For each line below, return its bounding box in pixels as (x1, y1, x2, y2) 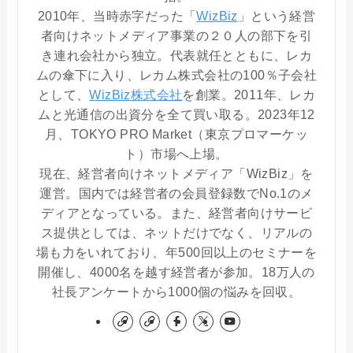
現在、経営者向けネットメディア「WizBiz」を (39, 166, 314, 181)
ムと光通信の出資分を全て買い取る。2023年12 (38, 107, 315, 122)
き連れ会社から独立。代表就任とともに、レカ (40, 48, 313, 63)
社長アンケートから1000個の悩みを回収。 (51, 284, 302, 299)
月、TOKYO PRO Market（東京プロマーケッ (45, 127, 308, 142)
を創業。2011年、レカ (182, 87, 316, 102)
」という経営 (237, 9, 316, 24)
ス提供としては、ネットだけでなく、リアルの (40, 225, 313, 240)
